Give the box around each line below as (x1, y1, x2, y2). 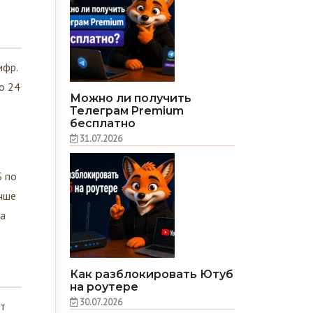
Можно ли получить (70, 91, 192, 105)
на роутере (70, 279, 139, 293)
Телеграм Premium (70, 103, 184, 117)
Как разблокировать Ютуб (70, 267, 234, 281)
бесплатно (70, 116, 136, 130)
